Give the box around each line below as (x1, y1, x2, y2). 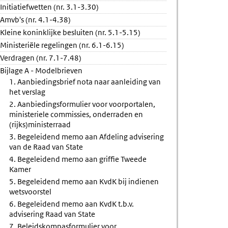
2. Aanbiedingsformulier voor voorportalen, (9, 99, 156, 109)
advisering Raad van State (9, 209, 96, 219)
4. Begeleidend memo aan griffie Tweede (9, 154, 147, 164)
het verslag (9, 87, 46, 97)
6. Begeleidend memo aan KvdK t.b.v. (9, 199, 134, 209)
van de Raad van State (9, 142, 83, 152)
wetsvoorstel (9, 187, 52, 196)
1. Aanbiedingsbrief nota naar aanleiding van (9, 77, 161, 87)
